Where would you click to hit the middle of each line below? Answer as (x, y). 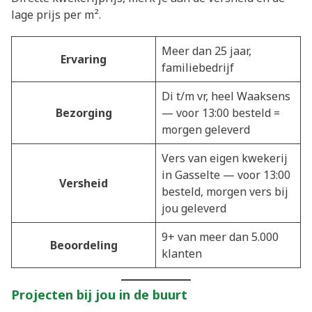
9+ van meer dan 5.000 (220, 236)
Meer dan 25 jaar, (206, 50)
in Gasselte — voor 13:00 (226, 174)
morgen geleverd (206, 129)
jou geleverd (194, 208)
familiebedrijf (198, 67)
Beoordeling (84, 245)
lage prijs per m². (56, 14)
